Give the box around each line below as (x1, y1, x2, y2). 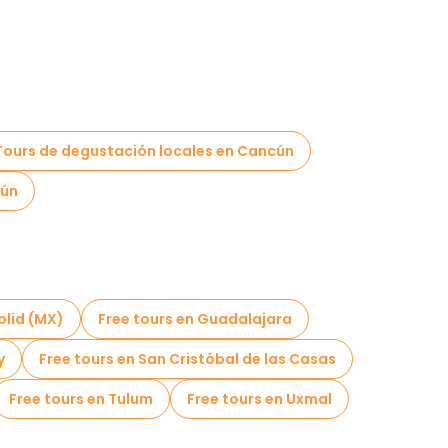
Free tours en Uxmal (187, 389, 332, 409)
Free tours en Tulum (9, 389, 153, 409)
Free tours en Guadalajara (98, 309, 292, 329)
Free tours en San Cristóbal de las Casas (39, 349, 336, 369)
